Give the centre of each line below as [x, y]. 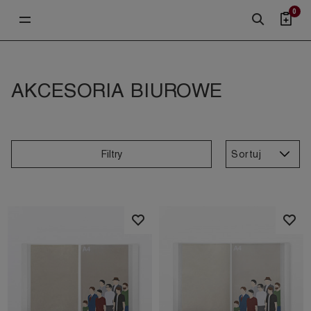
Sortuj [246, 154]
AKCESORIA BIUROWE [117, 90]
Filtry [111, 154]
